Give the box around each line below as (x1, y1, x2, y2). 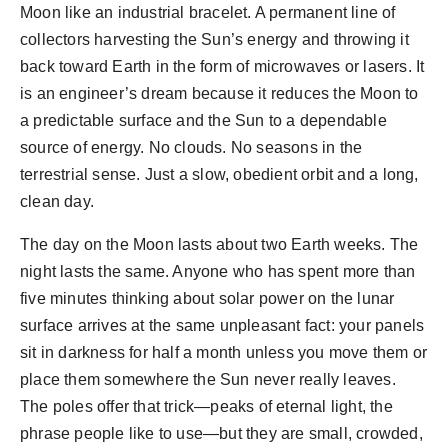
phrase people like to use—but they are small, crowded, (20, 425, 423, 443)
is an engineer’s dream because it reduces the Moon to (20, 85, 419, 103)
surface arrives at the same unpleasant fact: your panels (20, 317, 425, 335)
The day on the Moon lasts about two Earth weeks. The (20, 236, 419, 254)
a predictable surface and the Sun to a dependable (20, 112, 387, 130)
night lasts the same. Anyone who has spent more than (20, 263, 416, 281)
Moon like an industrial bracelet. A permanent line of (20, 4, 396, 22)
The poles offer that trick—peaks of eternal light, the (20, 398, 393, 416)
